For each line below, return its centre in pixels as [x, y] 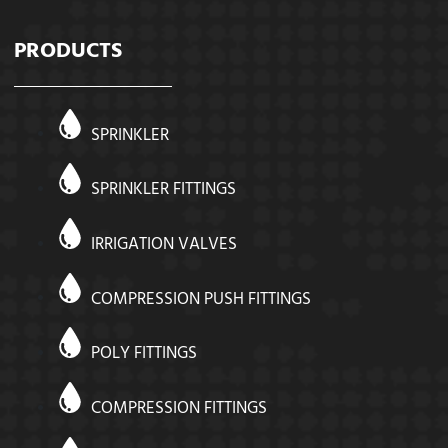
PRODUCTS [67, 52]
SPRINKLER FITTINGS [164, 190]
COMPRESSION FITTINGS [179, 409]
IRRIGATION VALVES [164, 245]
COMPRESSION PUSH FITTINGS [201, 300]
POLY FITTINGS [144, 354]
